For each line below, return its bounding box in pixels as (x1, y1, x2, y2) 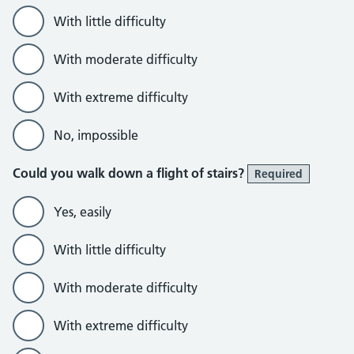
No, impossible (54, 127, 138, 143)
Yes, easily (54, 204, 111, 220)
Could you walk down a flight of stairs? (13, 165, 247, 181)
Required (254, 167, 303, 181)
